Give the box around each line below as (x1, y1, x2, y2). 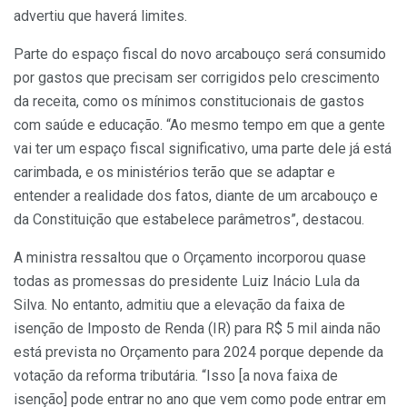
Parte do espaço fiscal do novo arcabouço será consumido (14, 45, 386, 64)
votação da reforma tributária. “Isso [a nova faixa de (14, 367, 338, 385)
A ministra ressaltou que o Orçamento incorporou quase (14, 249, 366, 267)
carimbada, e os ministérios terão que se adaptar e (14, 164, 335, 182)
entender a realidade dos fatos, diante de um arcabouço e (14, 187, 378, 205)
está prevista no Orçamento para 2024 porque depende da (14, 343, 383, 362)
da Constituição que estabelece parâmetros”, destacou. (14, 211, 364, 229)
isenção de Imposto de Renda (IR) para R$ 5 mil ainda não (14, 320, 381, 338)
